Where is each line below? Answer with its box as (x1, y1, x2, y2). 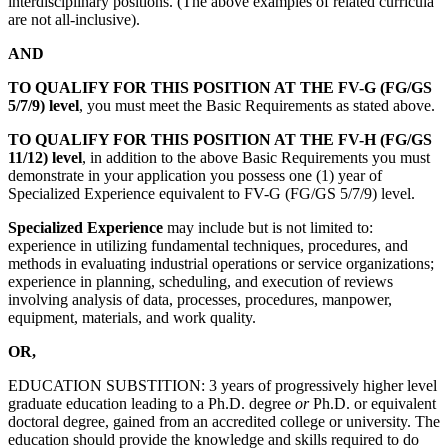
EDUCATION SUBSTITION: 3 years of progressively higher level (8, 376, 437, 394)
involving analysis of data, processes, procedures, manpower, (8, 290, 392, 308)
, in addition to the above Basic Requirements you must (82, 148, 430, 166)
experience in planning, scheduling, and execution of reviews (8, 272, 393, 290)
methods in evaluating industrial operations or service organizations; (8, 254, 434, 272)
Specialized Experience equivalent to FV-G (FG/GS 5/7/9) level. (8, 184, 415, 202)
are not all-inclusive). (8, 10, 140, 28)
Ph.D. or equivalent (309, 394, 436, 412)
